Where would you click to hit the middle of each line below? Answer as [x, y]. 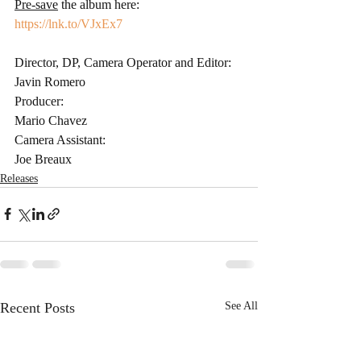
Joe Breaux [45, 159]
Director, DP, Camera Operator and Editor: [124, 62]
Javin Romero [52, 81]
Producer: [41, 101]
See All [241, 305]
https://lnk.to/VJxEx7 [68, 23]
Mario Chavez [52, 120]
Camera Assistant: [62, 139]
